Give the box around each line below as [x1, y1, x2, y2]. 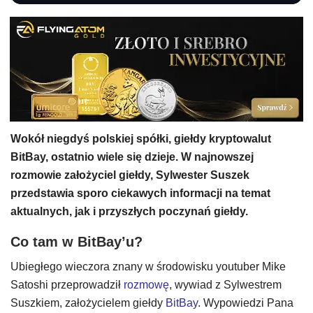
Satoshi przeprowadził [10, 279, 124, 291]
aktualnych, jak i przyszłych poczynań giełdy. [10, 205, 251, 217]
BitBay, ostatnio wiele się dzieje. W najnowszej [10, 151, 254, 163]
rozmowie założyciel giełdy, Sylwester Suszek [10, 169, 249, 181]
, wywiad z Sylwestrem [169, 279, 282, 291]
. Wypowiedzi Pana [198, 297, 293, 309]
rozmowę [124, 279, 169, 291]
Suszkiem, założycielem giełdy [10, 297, 166, 309]
